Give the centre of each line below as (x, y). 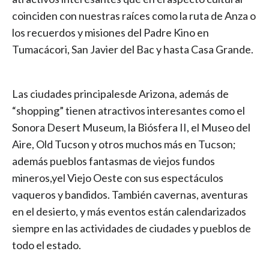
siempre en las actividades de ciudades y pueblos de (131, 228)
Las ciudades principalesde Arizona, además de (120, 93)
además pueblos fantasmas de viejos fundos (113, 161)
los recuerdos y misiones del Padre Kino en (110, 32)
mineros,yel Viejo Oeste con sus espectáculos (118, 177)
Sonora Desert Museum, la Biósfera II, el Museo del (131, 127)
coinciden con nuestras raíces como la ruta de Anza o (134, 15)
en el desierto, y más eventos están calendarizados (129, 211)
